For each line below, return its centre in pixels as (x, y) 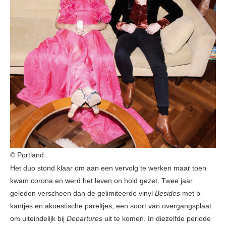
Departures (84, 219)
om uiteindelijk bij (38, 219)
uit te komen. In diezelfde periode (157, 219)
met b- (191, 193)
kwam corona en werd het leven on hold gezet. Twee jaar (101, 181)
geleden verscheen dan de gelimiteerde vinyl (82, 193)
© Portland (27, 155)
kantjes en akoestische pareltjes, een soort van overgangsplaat (111, 206)
